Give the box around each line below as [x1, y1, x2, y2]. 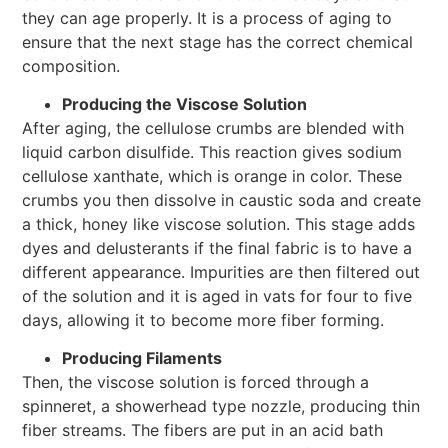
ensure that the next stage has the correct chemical [22, 31, 414, 52]
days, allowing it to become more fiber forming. [22, 309, 385, 330]
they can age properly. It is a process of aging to [22, 7, 393, 28]
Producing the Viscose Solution [62, 93, 308, 114]
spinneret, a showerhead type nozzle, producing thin [22, 396, 421, 417]
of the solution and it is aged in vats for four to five [22, 285, 413, 306]
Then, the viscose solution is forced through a [22, 372, 370, 393]
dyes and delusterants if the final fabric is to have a [22, 237, 413, 258]
